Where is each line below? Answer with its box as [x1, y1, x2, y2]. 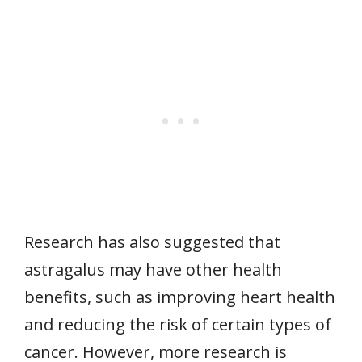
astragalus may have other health [24, 259, 282, 281]
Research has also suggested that [24, 231, 280, 254]
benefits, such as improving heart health [24, 286, 335, 309]
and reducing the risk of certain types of [24, 314, 331, 336]
